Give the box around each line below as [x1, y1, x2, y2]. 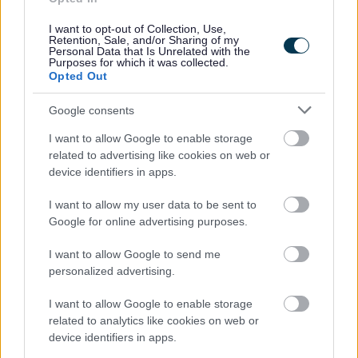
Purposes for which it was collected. [49, 56, 229, 69]
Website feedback [8, 126, 140, 143]
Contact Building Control [12, 4, 151, 18]
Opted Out [49, 70, 108, 82]
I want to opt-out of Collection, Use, [49, 22, 226, 35]
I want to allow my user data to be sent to [49, 198, 257, 211]
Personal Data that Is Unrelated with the [49, 45, 250, 58]
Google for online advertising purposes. [49, 215, 248, 228]
